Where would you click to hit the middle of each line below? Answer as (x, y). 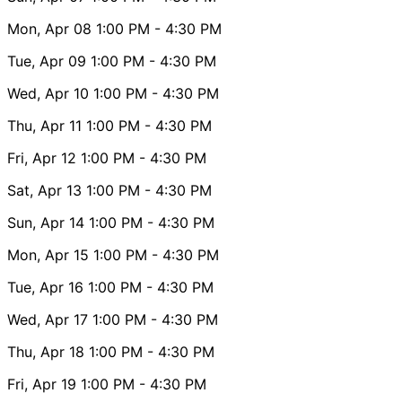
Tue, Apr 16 (45, 287)
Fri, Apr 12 (42, 157)
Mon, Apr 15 (48, 254)
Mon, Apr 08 (49, 28)
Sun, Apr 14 (46, 222)
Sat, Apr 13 (44, 190)
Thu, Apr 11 (44, 125)
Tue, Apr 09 (47, 61)
